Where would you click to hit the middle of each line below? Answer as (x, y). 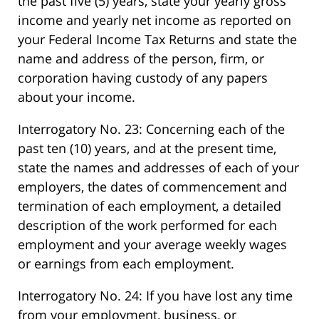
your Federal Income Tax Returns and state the (157, 40)
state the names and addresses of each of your (158, 168)
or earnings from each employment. (126, 264)
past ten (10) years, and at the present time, (147, 148)
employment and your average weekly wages (152, 245)
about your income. (77, 97)
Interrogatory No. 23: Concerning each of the (151, 129)
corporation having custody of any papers (143, 78)
